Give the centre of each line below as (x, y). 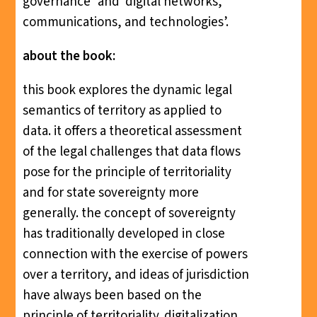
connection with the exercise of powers (135, 254)
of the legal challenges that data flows (131, 151)
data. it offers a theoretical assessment (132, 131)
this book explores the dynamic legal (127, 90)
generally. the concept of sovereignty (129, 213)
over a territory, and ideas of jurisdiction (136, 275)
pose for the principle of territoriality (127, 172)
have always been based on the (112, 295)
